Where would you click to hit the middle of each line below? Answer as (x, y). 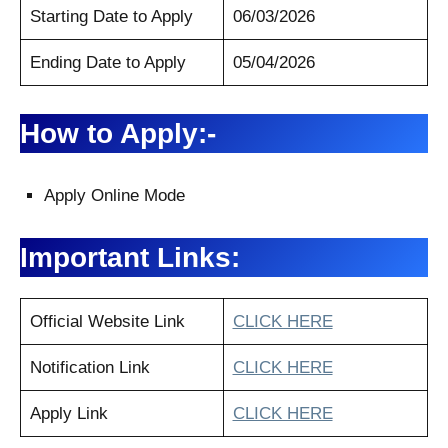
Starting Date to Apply (111, 16)
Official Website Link (107, 321)
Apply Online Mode (114, 195)
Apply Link (68, 413)
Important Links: (130, 257)
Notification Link (89, 367)
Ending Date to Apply (107, 62)
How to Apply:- (118, 133)
